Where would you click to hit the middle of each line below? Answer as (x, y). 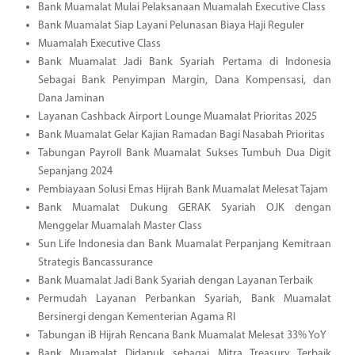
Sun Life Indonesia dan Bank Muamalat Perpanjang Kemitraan (184, 245)
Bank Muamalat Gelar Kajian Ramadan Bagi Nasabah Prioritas (181, 136)
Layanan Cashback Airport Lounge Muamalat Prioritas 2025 (177, 117)
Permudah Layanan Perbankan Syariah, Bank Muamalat (184, 300)
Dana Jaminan (71, 99)
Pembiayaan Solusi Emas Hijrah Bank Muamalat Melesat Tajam (183, 190)
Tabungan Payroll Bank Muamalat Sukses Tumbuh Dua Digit (184, 154)
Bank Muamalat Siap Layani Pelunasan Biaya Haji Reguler (171, 26)
